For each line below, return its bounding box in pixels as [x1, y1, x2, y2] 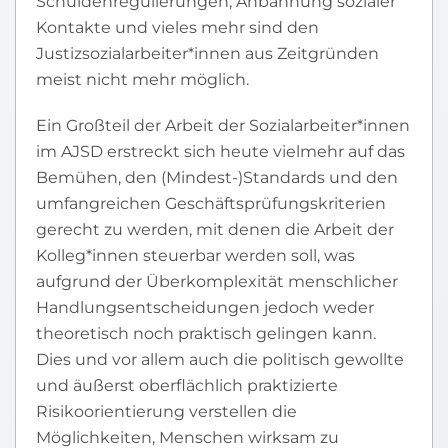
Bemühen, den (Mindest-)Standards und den [36, 168, 398, 187]
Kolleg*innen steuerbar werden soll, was [36, 246, 355, 265]
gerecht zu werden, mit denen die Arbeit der [36, 220, 394, 239]
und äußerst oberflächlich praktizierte [36, 376, 338, 395]
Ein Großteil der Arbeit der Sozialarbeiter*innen [36, 116, 410, 135]
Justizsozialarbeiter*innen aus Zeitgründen [36, 44, 379, 63]
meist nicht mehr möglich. [36, 70, 249, 89]
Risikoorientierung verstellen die [36, 402, 297, 421]
